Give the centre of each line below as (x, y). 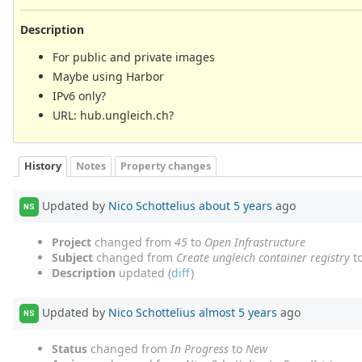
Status (69, 348)
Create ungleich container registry (263, 257)
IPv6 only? (79, 95)
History (43, 166)
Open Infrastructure (255, 242)
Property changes (166, 166)
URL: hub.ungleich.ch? (113, 115)
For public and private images (134, 57)
